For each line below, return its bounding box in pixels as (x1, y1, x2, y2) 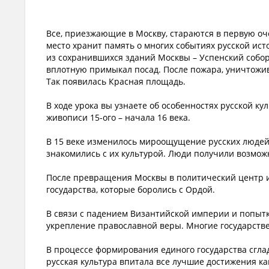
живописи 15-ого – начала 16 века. (46, 111, 190, 123)
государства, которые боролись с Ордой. (46, 183, 215, 195)
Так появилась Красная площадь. (46, 75, 186, 87)
